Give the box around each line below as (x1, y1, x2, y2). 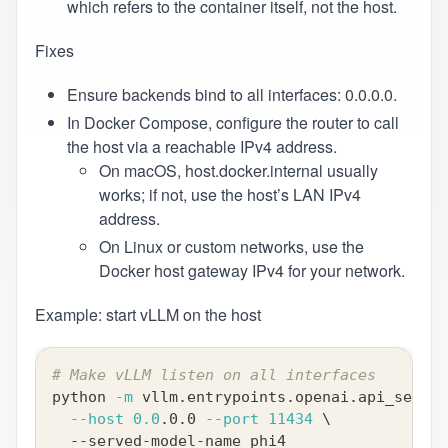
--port (204, 410, 259, 429)
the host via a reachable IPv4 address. (66, 135, 337, 159)
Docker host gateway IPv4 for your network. (98, 259, 405, 283)
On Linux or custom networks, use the (98, 235, 364, 259)
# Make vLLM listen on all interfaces (51, 366, 376, 385)
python (51, 388, 115, 407)
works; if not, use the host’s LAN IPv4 (98, 183, 361, 207)
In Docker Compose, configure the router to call (66, 111, 399, 135)
